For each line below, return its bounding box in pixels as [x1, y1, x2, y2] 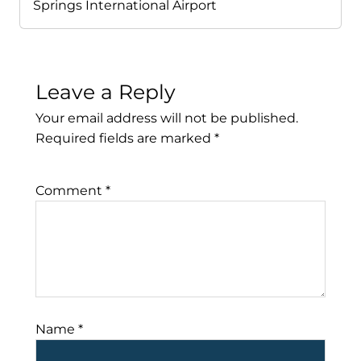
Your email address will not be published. [35, 110, 298, 127]
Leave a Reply [35, 80, 176, 105]
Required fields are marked [35, 131, 214, 147]
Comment [35, 183, 106, 199]
